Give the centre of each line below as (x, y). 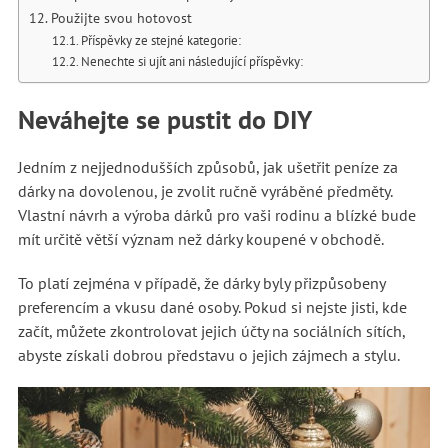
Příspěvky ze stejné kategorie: (161, 40)
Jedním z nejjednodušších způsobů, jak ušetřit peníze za (207, 167)
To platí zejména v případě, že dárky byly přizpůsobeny (201, 283)
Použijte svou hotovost (121, 17)
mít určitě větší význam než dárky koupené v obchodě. (202, 239)
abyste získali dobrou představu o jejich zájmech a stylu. (210, 355)
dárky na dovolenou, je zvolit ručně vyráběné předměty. (204, 191)
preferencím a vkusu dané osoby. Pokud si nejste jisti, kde (212, 307)
